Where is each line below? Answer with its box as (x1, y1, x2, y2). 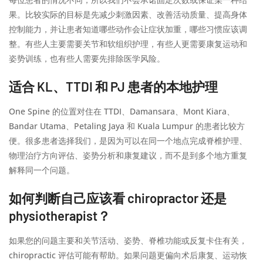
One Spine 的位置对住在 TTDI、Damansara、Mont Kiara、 (9, 106, 235, 117)
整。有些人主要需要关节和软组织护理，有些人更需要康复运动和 (9, 38, 247, 49)
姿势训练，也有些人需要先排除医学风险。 (9, 53, 165, 64)
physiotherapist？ (9, 208, 110, 223)
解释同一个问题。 (9, 164, 75, 176)
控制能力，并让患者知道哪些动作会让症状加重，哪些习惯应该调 (9, 23, 247, 35)
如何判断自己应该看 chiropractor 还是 (9, 190, 227, 205)
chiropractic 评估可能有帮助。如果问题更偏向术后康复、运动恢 (9, 249, 247, 261)
